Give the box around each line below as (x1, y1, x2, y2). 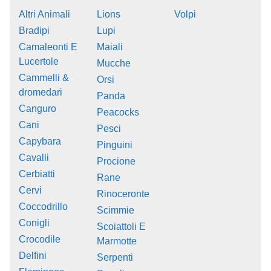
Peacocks (96, 106, 139, 117)
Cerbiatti (19, 168, 55, 179)
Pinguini (96, 139, 132, 150)
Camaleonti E (19, 41, 77, 52)
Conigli (19, 217, 50, 228)
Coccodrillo (19, 201, 68, 212)
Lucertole (19, 56, 59, 67)
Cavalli (19, 152, 49, 163)
